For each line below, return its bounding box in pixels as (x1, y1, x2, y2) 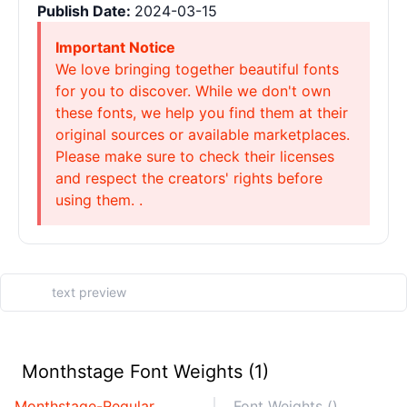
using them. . (55, 191, 143, 209)
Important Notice (55, 38, 175, 56)
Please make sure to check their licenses (55, 147, 334, 165)
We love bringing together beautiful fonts (55, 60, 339, 78)
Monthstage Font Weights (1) (22, 361, 269, 382)
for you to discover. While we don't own (55, 82, 331, 100)
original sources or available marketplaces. (55, 125, 350, 144)
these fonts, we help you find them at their (55, 104, 348, 122)
